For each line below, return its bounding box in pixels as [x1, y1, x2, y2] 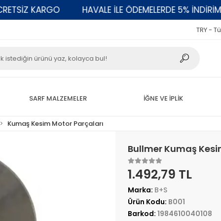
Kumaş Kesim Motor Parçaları [7, 119, 104, 128]
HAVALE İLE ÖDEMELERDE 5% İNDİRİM [63, 3, 202, 16]
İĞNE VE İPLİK [143, 93, 183, 103]
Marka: [127, 185, 154, 195]
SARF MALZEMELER [29, 93, 87, 103]
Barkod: [127, 209, 157, 219]
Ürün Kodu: [127, 197, 168, 207]
